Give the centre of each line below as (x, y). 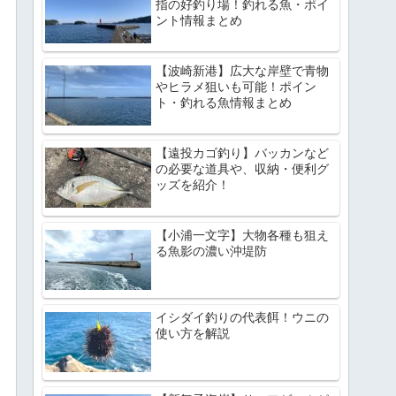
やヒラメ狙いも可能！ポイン (236, 86)
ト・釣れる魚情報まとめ (224, 102)
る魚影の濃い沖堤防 (212, 251)
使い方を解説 (193, 333)
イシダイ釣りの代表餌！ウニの (243, 317)
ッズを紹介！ (193, 184)
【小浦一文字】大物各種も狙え (243, 235)
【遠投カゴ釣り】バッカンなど (243, 152)
